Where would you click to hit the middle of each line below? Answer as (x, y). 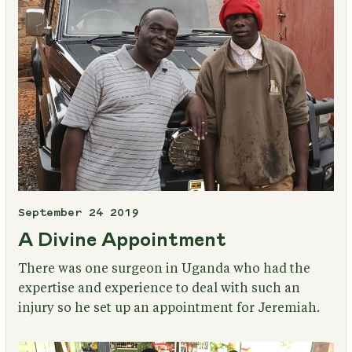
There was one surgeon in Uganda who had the (164, 268)
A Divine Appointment (122, 240)
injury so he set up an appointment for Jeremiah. (169, 308)
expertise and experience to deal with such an (159, 288)
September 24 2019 (78, 213)
